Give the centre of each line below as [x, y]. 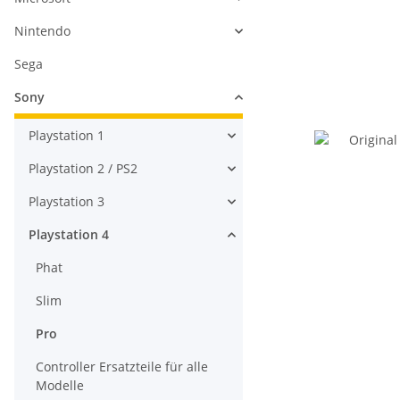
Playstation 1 [67, 135]
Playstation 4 [69, 234]
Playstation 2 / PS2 [83, 168]
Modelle [60, 385]
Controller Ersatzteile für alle [122, 367]
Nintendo [42, 31]
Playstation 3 [67, 201]
